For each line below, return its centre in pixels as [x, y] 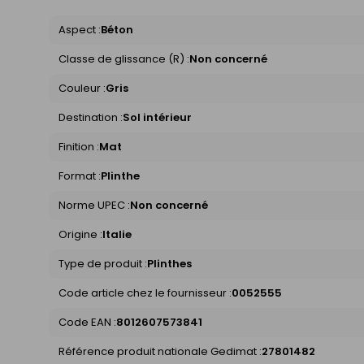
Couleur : [82, 88]
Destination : [91, 117]
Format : [80, 175]
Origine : [80, 234]
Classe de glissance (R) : [124, 58]
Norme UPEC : [94, 205]
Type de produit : [103, 263]
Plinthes [169, 263]
